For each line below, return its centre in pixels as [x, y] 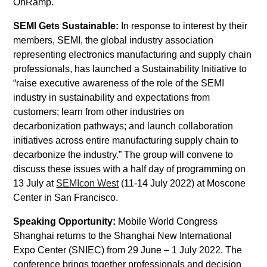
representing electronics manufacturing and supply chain [133, 55]
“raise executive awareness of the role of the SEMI [119, 83]
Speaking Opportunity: [66, 221]
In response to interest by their [184, 26]
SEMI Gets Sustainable [65, 26]
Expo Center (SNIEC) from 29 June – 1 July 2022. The [129, 250]
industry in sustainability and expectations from [112, 97]
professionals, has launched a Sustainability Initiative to [130, 69]
